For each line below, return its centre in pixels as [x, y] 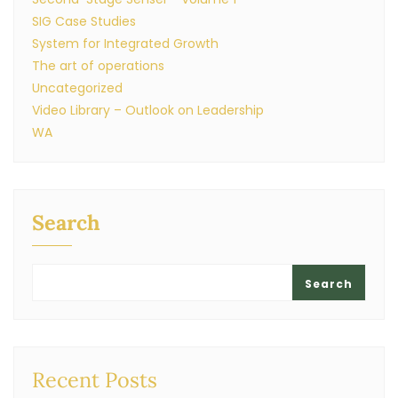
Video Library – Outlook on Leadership [148, 110]
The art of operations [98, 66]
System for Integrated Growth [125, 44]
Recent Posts [95, 379]
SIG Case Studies [84, 21]
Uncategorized [77, 88]
